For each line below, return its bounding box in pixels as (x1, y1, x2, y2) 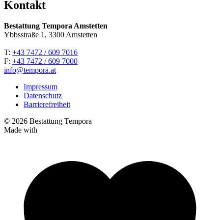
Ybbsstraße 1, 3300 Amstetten (4, 30, 97, 39)
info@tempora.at (4, 65, 56, 74)
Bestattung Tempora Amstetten (4, 21, 108, 30)
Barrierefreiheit (24, 100, 70, 109)
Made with (4, 125, 37, 134)
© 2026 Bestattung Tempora (4, 116, 92, 125)
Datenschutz (24, 91, 62, 100)
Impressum (24, 82, 57, 91)
